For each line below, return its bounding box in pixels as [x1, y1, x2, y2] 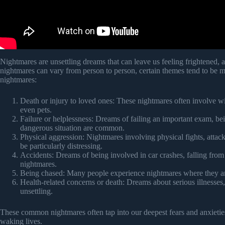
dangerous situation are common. [20, 124, 125, 133]
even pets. [20, 105, 52, 115]
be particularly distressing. [20, 142, 102, 151]
